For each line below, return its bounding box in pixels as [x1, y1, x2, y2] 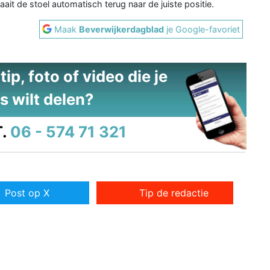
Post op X [4, 187, 49, 199]
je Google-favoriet [164, 24, 240, 34]
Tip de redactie [139, 187, 209, 199]
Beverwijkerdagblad [79, 24, 165, 34]
